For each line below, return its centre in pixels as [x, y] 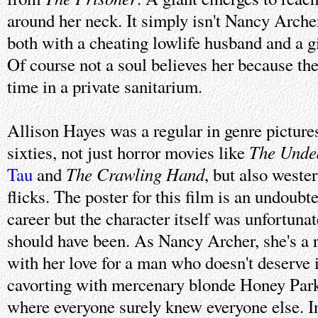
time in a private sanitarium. [105, 87]
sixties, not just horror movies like [128, 153]
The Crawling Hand [135, 174]
